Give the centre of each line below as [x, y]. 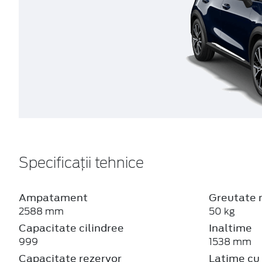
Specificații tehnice [81, 163]
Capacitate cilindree [71, 228]
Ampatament [53, 197]
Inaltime [230, 228]
